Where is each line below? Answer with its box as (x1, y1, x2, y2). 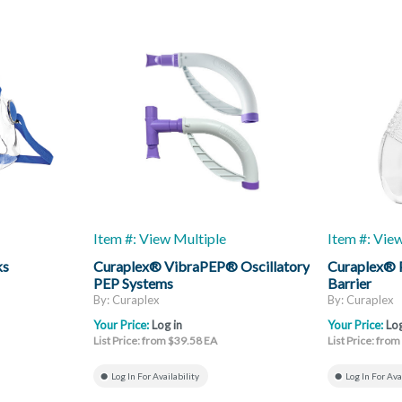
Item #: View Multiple (93, 230, 226, 247)
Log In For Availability (111, 371, 199, 382)
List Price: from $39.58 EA (93, 334, 217, 348)
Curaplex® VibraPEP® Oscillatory (93, 258, 310, 275)
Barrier (328, 275, 371, 292)
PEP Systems (93, 275, 173, 292)
